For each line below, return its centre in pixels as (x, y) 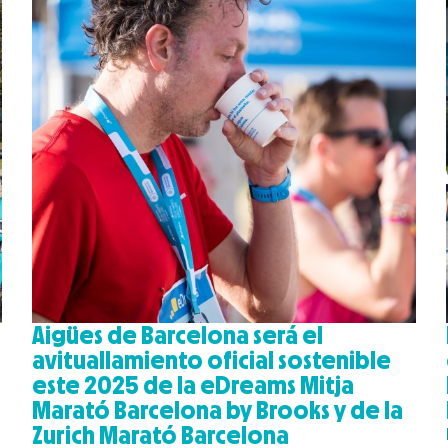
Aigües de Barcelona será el (178, 334)
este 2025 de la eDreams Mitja (193, 384)
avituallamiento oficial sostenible (212, 359)
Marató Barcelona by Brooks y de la (218, 409)
